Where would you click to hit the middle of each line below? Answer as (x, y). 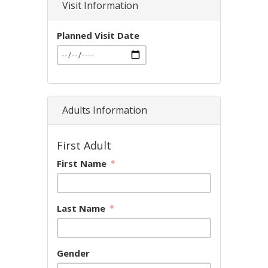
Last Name (82, 208)
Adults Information (105, 110)
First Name (83, 163)
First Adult (84, 145)
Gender (73, 253)
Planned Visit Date (98, 35)
